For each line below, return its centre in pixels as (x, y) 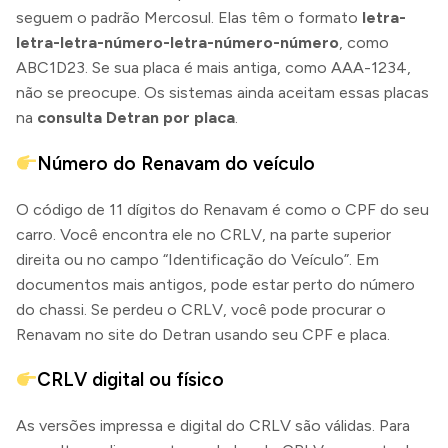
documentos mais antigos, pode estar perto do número (215, 284)
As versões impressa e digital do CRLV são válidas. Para (213, 426)
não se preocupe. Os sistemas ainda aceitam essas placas (222, 93)
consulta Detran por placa (136, 118)
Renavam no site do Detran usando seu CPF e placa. (203, 334)
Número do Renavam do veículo (176, 163)
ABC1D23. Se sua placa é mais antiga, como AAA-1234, (213, 68)
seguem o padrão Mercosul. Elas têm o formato (189, 18)
